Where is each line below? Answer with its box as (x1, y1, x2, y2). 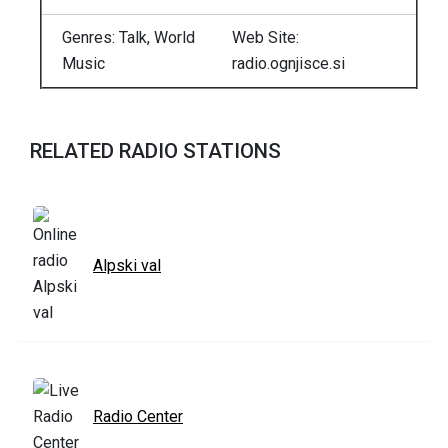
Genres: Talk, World (62, 28, 195, 48)
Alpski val (93, 256, 161, 276)
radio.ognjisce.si (232, 54, 345, 74)
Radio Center (93, 407, 183, 427)
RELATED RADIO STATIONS (30, 139, 281, 164)
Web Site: (232, 28, 299, 48)
